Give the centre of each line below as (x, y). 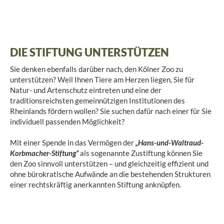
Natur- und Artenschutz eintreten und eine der (86, 90)
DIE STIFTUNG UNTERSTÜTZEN (89, 52)
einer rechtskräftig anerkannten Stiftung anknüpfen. (95, 184)
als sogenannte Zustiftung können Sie (140, 153)
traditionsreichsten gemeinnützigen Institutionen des (97, 100)
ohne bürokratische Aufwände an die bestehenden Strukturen (110, 174)
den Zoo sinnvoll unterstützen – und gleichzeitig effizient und (109, 163)
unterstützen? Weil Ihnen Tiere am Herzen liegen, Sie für (102, 79)
